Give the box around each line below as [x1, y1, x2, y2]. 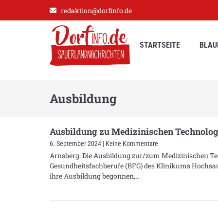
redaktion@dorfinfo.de [60, 5, 132, 15]
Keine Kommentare [104, 139, 158, 147]
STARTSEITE [140, 40, 180, 50]
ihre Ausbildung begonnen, [50, 171, 135, 181]
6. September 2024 [50, 139, 103, 147]
